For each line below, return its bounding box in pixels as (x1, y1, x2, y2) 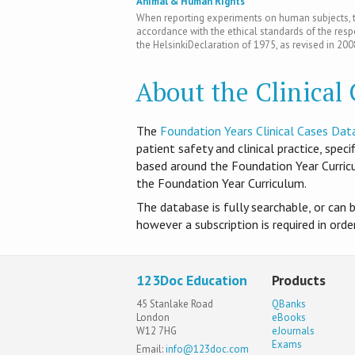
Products (272, 271, 326, 290)
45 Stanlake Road (136, 296, 213, 311)
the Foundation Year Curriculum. (136, 175, 307, 192)
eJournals (272, 323, 315, 338)
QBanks (272, 296, 307, 311)
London (136, 310, 170, 324)
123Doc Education (136, 271, 247, 290)
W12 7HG (136, 323, 177, 338)
